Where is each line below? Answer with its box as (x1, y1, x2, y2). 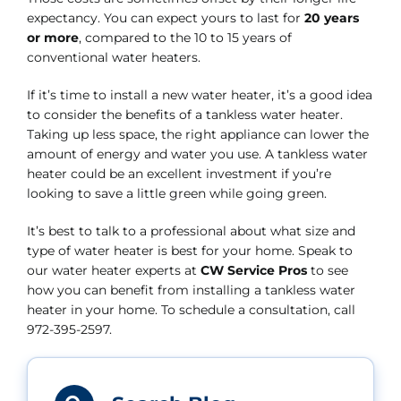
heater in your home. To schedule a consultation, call (26, 302, 355, 318)
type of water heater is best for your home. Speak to (26, 243, 353, 259)
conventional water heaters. (26, 49, 200, 65)
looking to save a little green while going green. (26, 185, 327, 201)
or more (26, 30, 79, 46)
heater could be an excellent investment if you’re (26, 166, 331, 182)
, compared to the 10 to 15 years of (78, 30, 292, 46)
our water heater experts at (26, 262, 200, 278)
